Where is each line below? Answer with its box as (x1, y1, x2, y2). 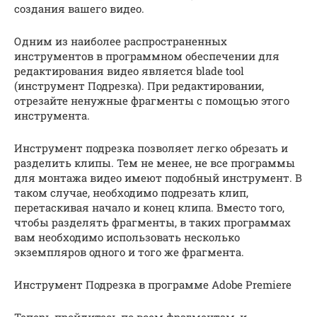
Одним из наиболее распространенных (14, 34, 227, 48)
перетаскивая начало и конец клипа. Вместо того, (14, 200, 284, 214)
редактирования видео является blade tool (14, 64, 244, 78)
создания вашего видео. (14, 1, 144, 16)
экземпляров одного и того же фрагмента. (14, 245, 244, 259)
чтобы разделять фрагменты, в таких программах (14, 215, 291, 229)
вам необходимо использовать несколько (14, 230, 240, 244)
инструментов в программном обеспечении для (14, 49, 279, 63)
